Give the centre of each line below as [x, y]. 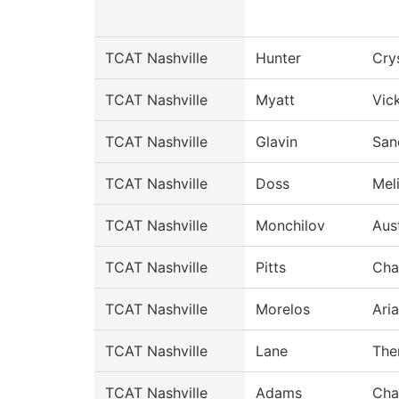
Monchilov [290, 226]
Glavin [277, 142]
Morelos [283, 309]
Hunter [278, 58]
